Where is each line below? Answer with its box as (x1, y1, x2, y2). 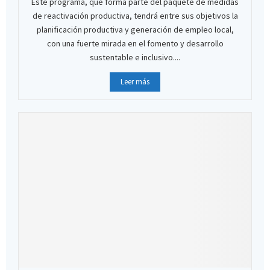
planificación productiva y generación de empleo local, (36, 24, 234, 35)
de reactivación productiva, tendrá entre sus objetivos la (32, 10, 238, 21)
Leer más (121, 76, 149, 87)
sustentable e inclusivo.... (90, 51, 180, 63)
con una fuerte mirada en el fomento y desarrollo (46, 37, 224, 49)
